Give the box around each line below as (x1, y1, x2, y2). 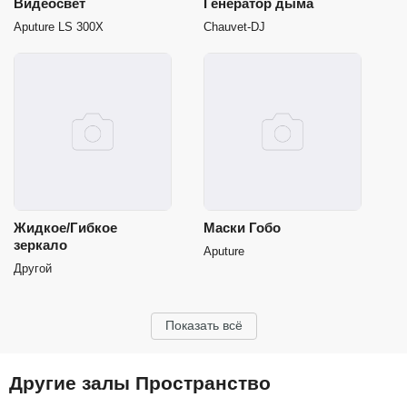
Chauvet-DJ (203, 20, 265, 34)
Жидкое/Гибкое (14, 220, 117, 235)
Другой (14, 262, 52, 275)
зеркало (14, 237, 67, 253)
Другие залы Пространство (9, 372, 271, 393)
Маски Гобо (203, 220, 281, 235)
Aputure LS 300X (14, 20, 104, 34)
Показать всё (164, 318, 243, 333)
